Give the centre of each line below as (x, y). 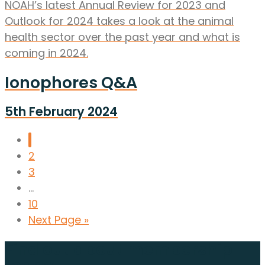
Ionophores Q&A (71, 82)
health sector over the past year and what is (122, 37)
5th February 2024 (61, 112)
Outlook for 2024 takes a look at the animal (119, 21)
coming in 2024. (46, 53)
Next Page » (59, 220)
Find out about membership (119, 249)
